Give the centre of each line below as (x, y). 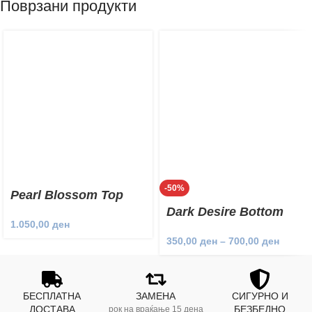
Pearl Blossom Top (67, 195)
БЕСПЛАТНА (52, 296)
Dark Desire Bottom (225, 212)
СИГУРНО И (260, 296)
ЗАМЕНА (156, 296)
